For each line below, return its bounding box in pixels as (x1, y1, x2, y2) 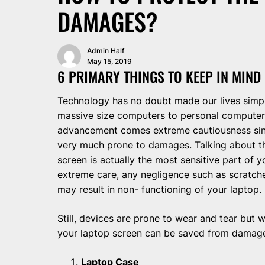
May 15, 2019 (87, 57, 132, 66)
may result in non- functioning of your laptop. (57, 183, 261, 196)
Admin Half (87, 46, 124, 56)
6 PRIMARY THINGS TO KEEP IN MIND (57, 66, 261, 88)
